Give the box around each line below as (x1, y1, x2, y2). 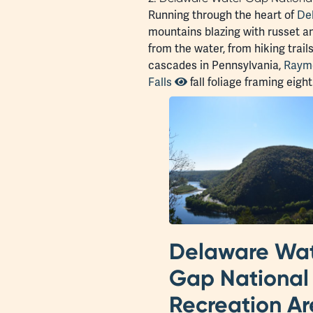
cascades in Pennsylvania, (148, 57, 284, 73)
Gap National (169, 263, 309, 291)
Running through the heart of (148, 7, 297, 22)
